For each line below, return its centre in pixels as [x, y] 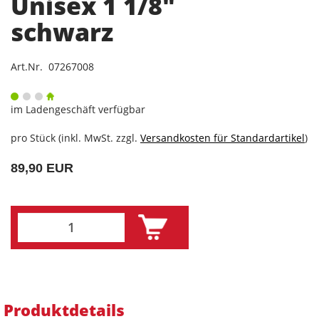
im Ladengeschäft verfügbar [78, 109]
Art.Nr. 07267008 [52, 66]
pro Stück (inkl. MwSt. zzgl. [75, 137]
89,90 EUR [42, 168]
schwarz [62, 32]
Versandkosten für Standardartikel [223, 137]
